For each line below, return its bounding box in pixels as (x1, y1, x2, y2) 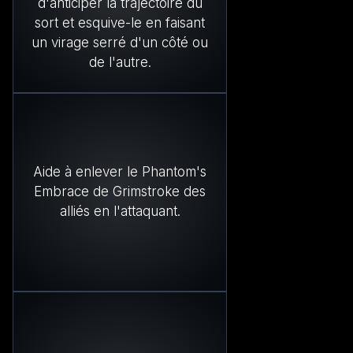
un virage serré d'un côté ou (32, 34, 208, 50)
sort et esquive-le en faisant (35, 14, 205, 31)
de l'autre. (88, 54, 151, 70)
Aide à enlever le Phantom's (33, 164, 206, 180)
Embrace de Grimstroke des (34, 184, 206, 200)
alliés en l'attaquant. (59, 203, 180, 220)
